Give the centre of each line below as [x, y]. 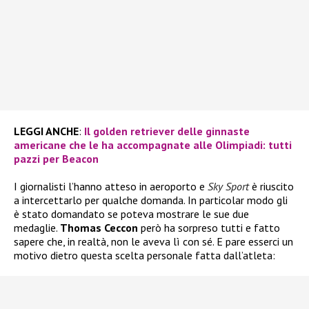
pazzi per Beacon [56, 159]
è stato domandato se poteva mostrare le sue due [131, 214]
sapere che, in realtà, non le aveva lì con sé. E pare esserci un [153, 242]
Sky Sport [228, 187]
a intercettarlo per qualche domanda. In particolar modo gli [151, 200]
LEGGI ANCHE [46, 131]
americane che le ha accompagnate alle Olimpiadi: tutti [153, 145]
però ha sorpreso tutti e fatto [209, 228]
